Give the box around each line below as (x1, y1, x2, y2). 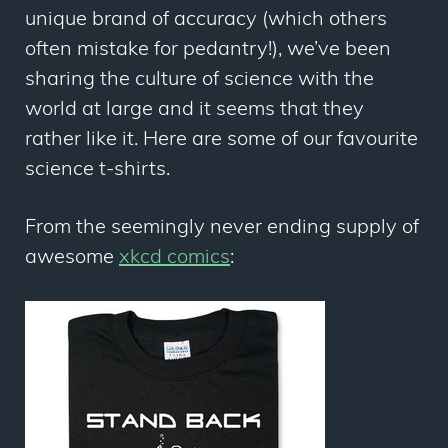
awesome (25, 248, 119, 268)
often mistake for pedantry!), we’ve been (25, 40, 391, 60)
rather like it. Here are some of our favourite (25, 130, 418, 150)
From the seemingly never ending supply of (25, 218, 419, 238)
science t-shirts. (25, 160, 170, 180)
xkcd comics (119, 248, 230, 268)
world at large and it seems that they (25, 100, 364, 120)
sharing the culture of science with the (25, 70, 374, 90)
